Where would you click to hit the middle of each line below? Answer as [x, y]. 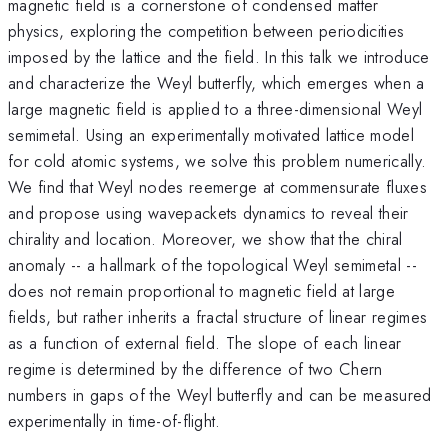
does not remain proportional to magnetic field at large [202, 290]
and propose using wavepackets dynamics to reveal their [208, 212]
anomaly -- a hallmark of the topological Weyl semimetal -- [212, 264]
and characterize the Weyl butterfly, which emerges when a [216, 82]
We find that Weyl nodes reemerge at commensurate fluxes [218, 186]
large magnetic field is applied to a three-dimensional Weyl [215, 108]
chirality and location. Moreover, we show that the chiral [205, 238]
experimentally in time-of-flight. [114, 420]
